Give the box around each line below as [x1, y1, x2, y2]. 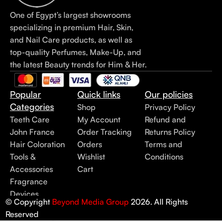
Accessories [10, 164, 53, 174]
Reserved [5, 209, 39, 220]
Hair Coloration [10, 139, 65, 150]
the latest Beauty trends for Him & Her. [10, 59, 147, 70]
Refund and [145, 114, 186, 125]
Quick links [77, 89, 120, 100]
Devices [10, 189, 39, 199]
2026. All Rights [129, 197, 188, 207]
